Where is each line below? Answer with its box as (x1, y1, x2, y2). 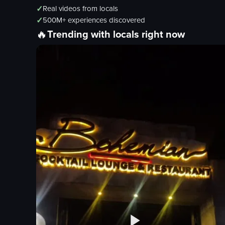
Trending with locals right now (47, 27, 185, 42)
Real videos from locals (43, 3, 118, 14)
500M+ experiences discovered (43, 15, 145, 26)
